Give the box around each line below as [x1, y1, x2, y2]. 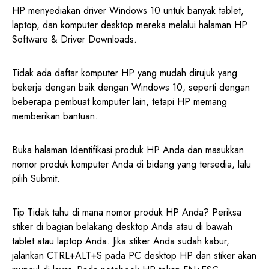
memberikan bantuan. [12, 109, 98, 124]
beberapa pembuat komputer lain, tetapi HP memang [12, 95, 227, 109]
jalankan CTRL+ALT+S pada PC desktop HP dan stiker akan [12, 249, 256, 263]
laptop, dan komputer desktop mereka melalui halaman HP [12, 18, 247, 32]
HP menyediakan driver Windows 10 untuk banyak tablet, [12, 4, 244, 18]
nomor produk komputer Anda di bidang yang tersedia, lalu [12, 157, 251, 172]
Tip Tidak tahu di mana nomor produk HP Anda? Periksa [12, 205, 241, 220]
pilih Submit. [12, 172, 60, 186]
